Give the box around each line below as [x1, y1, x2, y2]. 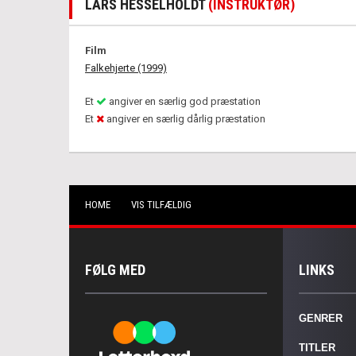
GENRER [299, 312, 343, 324]
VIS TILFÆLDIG [131, 199, 192, 211]
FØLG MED [85, 261, 145, 278]
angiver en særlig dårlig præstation [104, 113, 265, 125]
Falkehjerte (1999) [85, 62, 167, 74]
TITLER [299, 342, 336, 354]
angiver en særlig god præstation [106, 95, 261, 107]
